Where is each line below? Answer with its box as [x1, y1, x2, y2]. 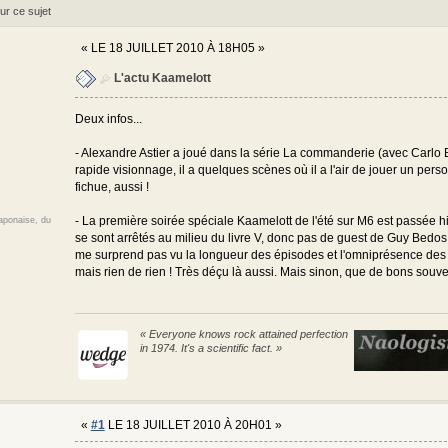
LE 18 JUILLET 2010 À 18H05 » [90, 40, 265, 55]
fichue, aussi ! [74, 179, 149, 194]
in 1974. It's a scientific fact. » [139, 342, 282, 355]
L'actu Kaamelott [113, 71, 211, 86]
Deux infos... [74, 111, 142, 126]
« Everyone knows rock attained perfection [139, 328, 348, 341]
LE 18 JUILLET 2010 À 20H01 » [104, 418, 282, 433]
